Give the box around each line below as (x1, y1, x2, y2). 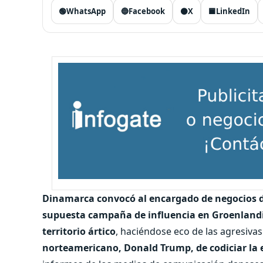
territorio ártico (42, 224, 116, 238)
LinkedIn (216, 6, 250, 16)
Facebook (129, 6, 165, 16)
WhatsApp (66, 6, 106, 16)
